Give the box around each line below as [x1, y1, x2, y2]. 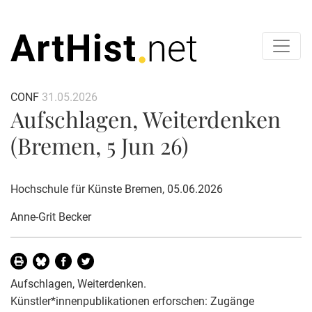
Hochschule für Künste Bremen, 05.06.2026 [10, 182, 223, 196]
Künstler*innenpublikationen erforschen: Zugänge [10, 294, 254, 308]
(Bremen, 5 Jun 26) [10, 130, 188, 160]
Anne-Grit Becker [10, 210, 91, 224]
